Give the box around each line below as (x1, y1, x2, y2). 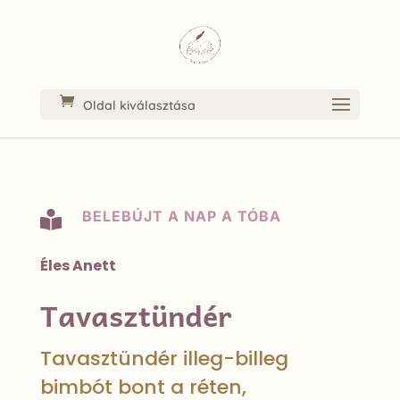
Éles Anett (39, 255, 116, 276)
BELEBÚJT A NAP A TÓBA (81, 207, 281, 225)
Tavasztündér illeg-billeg (39, 345, 288, 372)
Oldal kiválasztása (82, 97, 196, 113)
